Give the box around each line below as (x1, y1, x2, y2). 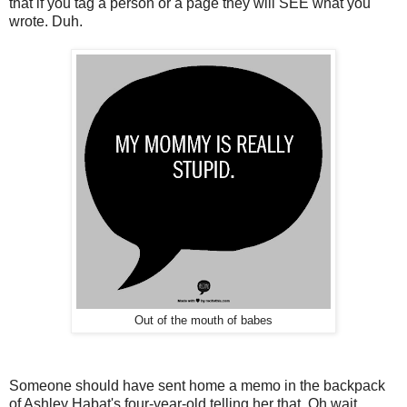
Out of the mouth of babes (134, 313, 273, 327)
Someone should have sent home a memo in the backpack (9, 377, 385, 393)
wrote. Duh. (9, 13, 83, 29)
